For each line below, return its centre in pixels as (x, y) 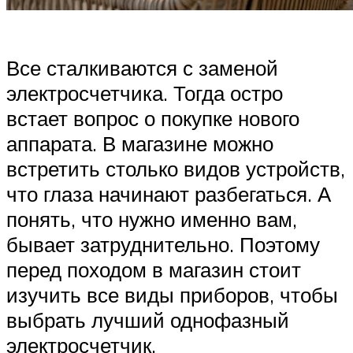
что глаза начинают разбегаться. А (169, 193)
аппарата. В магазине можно (140, 143)
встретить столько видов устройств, (176, 168)
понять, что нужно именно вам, (152, 219)
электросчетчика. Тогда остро (145, 93)
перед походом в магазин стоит (154, 269)
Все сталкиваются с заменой (142, 67)
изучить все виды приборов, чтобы (172, 294)
